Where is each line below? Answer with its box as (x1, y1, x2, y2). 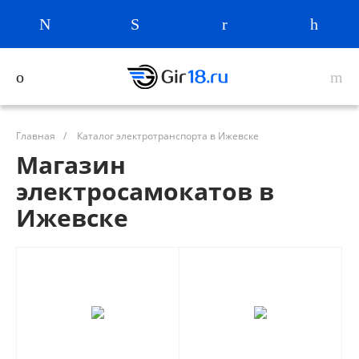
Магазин (16, 148, 126, 182)
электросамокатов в (16, 175, 274, 208)
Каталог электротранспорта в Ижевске (77, 129, 259, 143)
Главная (16, 129, 55, 143)
